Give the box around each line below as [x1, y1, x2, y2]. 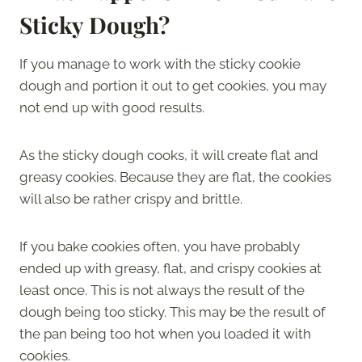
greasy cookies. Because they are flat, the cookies [19, 168, 331, 185]
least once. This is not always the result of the [19, 281, 305, 298]
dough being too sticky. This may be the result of [19, 303, 326, 320]
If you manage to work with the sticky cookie [19, 55, 301, 72]
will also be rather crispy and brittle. [19, 190, 246, 207]
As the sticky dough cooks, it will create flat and [19, 146, 318, 163]
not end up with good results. [19, 99, 204, 116]
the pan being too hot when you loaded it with [19, 325, 311, 342]
